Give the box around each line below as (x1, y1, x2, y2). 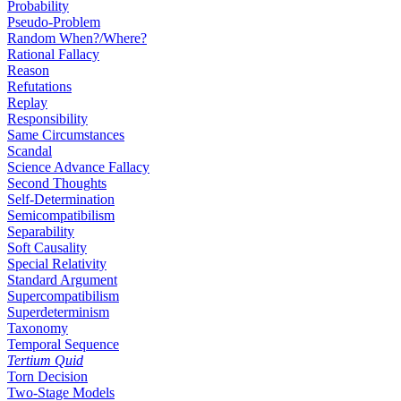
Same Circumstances (7, 127, 124, 142)
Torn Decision (7, 369, 88, 384)
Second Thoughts (7, 175, 107, 191)
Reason (7, 63, 49, 78)
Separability (7, 224, 74, 239)
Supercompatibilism (7, 288, 119, 303)
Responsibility (7, 111, 88, 126)
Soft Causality (7, 240, 87, 255)
